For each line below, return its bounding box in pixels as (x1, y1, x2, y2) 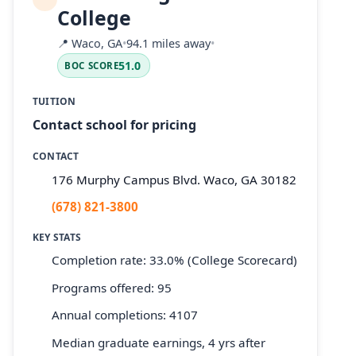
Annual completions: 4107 (52, 307, 198, 323)
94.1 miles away (126, 36, 211, 52)
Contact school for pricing (33, 116, 196, 134)
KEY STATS (33, 230, 82, 244)
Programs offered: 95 (52, 279, 172, 296)
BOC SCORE (64, 60, 119, 72)
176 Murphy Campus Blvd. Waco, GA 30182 (52, 171, 296, 188)
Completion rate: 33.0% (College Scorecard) (52, 251, 297, 268)
